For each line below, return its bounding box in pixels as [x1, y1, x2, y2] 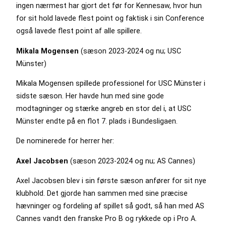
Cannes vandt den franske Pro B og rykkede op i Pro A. [16, 214, 197, 222]
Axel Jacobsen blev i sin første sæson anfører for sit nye [16, 176, 206, 185]
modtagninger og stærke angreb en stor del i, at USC [16, 104, 191, 113]
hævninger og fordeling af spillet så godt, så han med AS [16, 201, 204, 210]
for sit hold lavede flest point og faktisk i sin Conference [16, 14, 204, 23]
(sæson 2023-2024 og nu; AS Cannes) [68, 156, 195, 165]
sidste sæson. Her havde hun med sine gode [16, 92, 164, 100]
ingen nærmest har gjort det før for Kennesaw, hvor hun [16, 2, 202, 10]
